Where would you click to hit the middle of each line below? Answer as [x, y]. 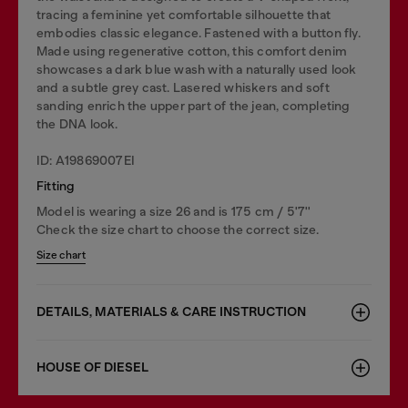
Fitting [56, 186]
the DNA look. [77, 124]
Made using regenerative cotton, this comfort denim [192, 51]
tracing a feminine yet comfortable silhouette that [184, 15]
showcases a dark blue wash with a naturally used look [197, 69]
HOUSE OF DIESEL [92, 367]
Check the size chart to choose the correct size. [178, 229]
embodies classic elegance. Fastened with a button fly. [199, 33]
